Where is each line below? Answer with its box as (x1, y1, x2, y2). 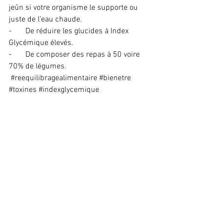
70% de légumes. (9, 62, 66, 71)
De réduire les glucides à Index (25, 26, 131, 36)
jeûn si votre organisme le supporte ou (9, 3, 140, 13)
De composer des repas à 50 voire (25, 50, 142, 60)
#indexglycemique (39, 85, 99, 95)
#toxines (9, 85, 37, 95)
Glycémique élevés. (9, 38, 73, 48)
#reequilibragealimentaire (11, 73, 97, 83)
